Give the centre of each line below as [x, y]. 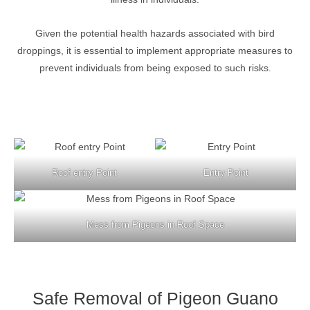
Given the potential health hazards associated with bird [155, 34]
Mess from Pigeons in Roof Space [155, 225]
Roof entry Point [84, 173]
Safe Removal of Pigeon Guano [155, 299]
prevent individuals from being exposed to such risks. [155, 69]
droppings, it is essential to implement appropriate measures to [155, 51]
